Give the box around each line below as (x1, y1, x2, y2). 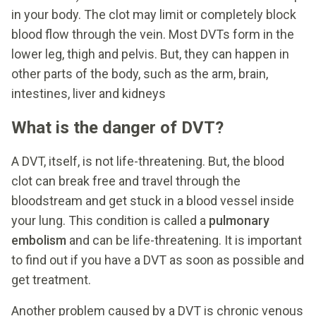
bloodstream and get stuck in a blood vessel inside (11, 193, 294, 208)
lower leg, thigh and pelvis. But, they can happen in (11, 46, 289, 61)
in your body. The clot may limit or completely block (11, 6, 296, 22)
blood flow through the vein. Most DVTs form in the (11, 26, 294, 42)
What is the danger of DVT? (11, 117, 224, 138)
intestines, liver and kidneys (11, 85, 166, 101)
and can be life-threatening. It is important (66, 232, 302, 248)
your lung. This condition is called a (11, 212, 209, 228)
